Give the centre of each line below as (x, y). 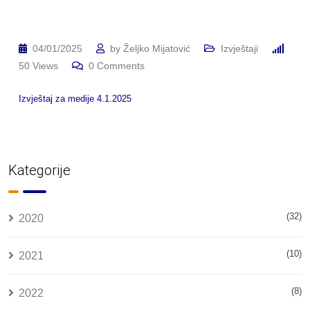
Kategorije (39, 170)
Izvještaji (239, 48)
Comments (119, 66)
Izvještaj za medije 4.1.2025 (75, 99)
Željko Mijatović (157, 48)
